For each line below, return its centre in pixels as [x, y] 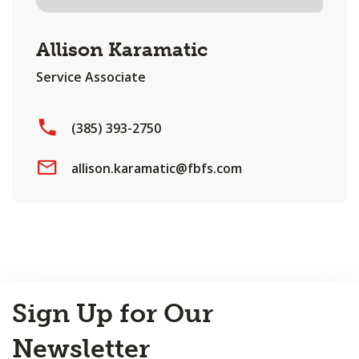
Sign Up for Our [113, 314]
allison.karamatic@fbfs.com [157, 169]
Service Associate [91, 77]
